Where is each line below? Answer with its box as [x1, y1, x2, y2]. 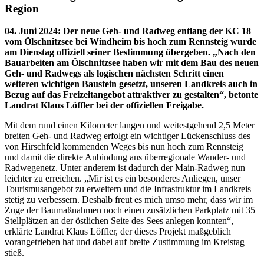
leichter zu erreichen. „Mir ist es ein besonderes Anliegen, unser [5, 173, 240, 184]
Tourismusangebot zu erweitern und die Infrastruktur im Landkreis [5, 184, 251, 194]
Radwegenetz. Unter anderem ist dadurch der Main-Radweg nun [5, 163, 245, 173]
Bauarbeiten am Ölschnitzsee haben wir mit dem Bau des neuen [5, 58, 259, 68]
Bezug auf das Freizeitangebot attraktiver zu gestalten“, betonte [5, 90, 258, 100]
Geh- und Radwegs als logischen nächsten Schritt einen [5, 68, 224, 79]
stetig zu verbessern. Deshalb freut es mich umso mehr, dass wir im [5, 194, 253, 205]
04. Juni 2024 [5, 26, 58, 37]
